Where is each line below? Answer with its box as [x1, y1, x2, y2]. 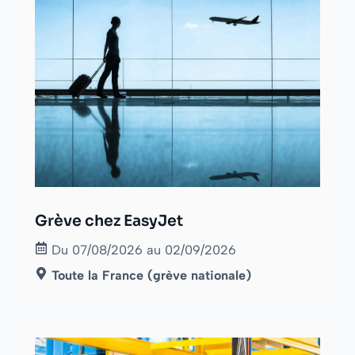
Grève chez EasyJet [35, 212, 183, 231]
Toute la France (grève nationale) [52, 268, 252, 284]
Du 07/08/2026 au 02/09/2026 [52, 242, 237, 258]
